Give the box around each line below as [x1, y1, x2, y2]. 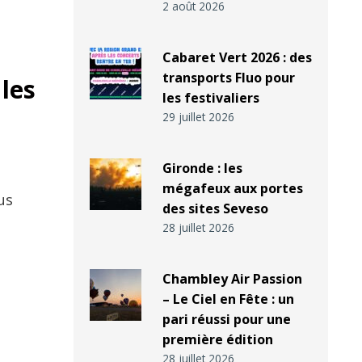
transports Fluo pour [162, 69, 295, 87]
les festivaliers [162, 89, 259, 107]
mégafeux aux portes [162, 179, 303, 198]
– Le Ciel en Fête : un [162, 290, 294, 309]
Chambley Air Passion [162, 270, 302, 288]
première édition [162, 330, 273, 349]
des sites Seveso [162, 200, 268, 218]
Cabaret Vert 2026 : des [162, 48, 312, 67]
